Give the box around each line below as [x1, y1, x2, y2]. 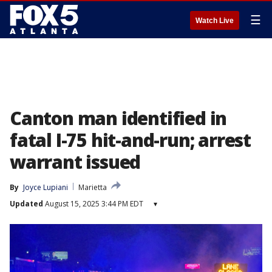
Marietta [78, 182, 107, 192]
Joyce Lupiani [23, 182, 68, 192]
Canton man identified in [10, 106, 227, 131]
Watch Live [195, 16, 234, 25]
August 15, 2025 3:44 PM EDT [43, 199, 143, 209]
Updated [10, 199, 43, 209]
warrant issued [10, 149, 141, 174]
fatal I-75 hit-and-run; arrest [10, 127, 251, 152]
